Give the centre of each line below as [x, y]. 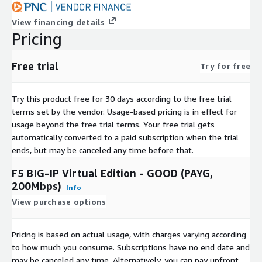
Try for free [225, 65]
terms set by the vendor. [58, 111]
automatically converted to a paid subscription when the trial [125, 137]
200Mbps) [37, 186]
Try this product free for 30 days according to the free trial [122, 98]
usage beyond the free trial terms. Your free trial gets [113, 124]
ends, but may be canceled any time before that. [103, 150]
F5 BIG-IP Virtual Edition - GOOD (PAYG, [112, 173]
